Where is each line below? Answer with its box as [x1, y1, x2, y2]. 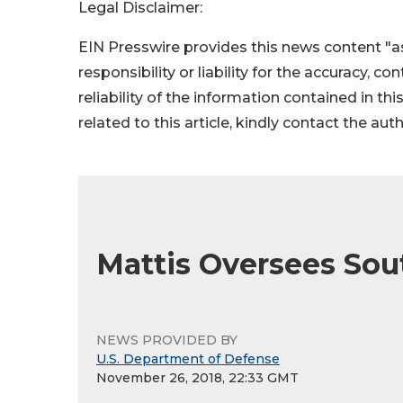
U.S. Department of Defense [96, 350, 280, 367]
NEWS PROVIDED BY [96, 331, 237, 348]
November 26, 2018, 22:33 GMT [96, 369, 299, 386]
